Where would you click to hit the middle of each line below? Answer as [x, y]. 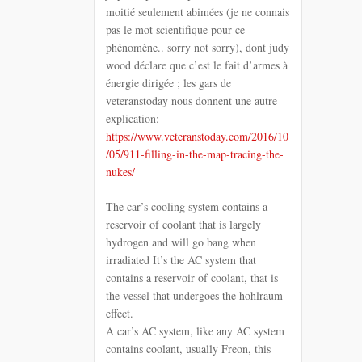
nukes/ [120, 172]
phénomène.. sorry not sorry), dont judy [198, 48]
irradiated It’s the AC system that [181, 260]
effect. [120, 314]
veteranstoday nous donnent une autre [192, 101]
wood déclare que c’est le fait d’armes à [197, 65]
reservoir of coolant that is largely [183, 225]
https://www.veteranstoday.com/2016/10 [197, 137]
